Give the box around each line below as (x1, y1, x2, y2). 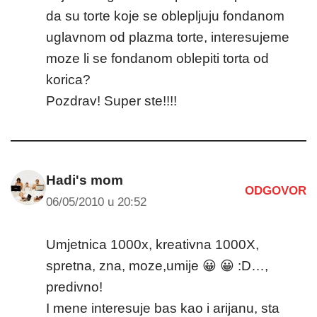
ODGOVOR (245, 184, 306, 198)
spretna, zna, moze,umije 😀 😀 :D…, (46, 258, 268, 273)
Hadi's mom (46, 172, 123, 188)
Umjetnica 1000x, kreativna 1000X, (46, 236, 259, 252)
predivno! (46, 279, 103, 294)
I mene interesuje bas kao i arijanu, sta (46, 300, 279, 316)
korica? (46, 71, 91, 87)
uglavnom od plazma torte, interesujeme (46, 29, 289, 45)
